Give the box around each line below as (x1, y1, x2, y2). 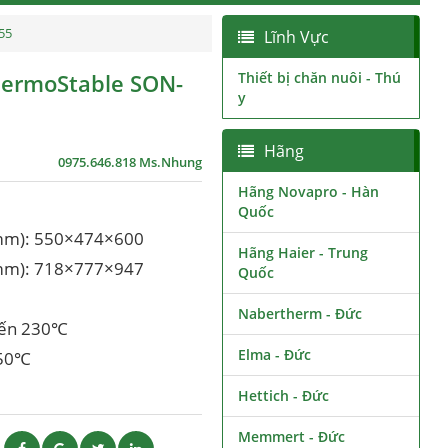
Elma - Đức (237, 345, 311, 364)
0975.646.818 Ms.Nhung (57, 154, 202, 171)
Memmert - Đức (237, 427, 345, 446)
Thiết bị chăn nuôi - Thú (237, 68, 401, 87)
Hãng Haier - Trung (237, 243, 368, 262)
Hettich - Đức (237, 386, 329, 405)
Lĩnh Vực (263, 26, 329, 48)
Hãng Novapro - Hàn (237, 182, 379, 201)
